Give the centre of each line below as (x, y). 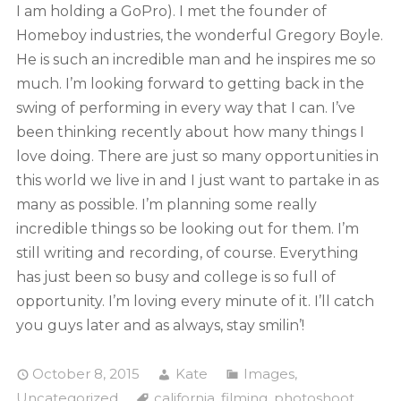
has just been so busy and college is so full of (175, 277)
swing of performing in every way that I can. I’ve (185, 108)
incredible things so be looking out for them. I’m (187, 229)
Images (269, 373)
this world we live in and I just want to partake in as (197, 181)
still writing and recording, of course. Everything (187, 253)
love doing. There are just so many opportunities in (197, 157)
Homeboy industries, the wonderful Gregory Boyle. (199, 36)
